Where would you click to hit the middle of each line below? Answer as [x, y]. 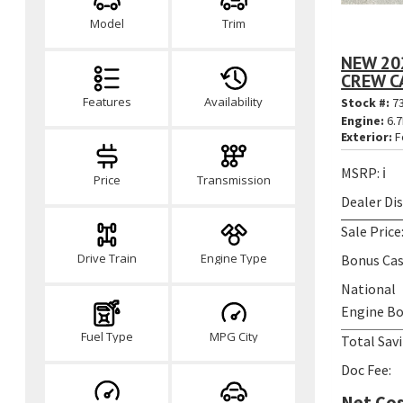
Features [107, 102]
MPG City [233, 336]
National [369, 289]
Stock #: [367, 103]
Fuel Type [107, 336]
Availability [234, 102]
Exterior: [367, 137]
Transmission [233, 180]
